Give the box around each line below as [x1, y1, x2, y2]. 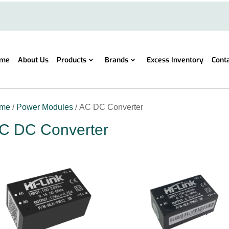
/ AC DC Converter [73, 102, 144, 111]
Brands [104, 55, 128, 65]
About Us [17, 55, 49, 65]
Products [56, 55, 86, 65]
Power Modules [16, 102, 74, 111]
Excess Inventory [146, 55, 203, 65]
